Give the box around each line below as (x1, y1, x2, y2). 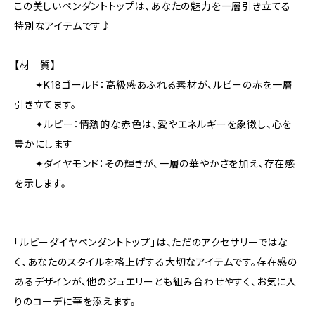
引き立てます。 (14, 98, 77, 110)
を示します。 (14, 177, 67, 189)
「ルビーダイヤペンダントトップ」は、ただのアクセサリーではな (14, 236, 289, 248)
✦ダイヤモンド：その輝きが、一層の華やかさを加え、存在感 (14, 157, 296, 169)
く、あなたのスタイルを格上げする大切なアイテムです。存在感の (14, 256, 297, 268)
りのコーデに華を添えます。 (14, 295, 136, 307)
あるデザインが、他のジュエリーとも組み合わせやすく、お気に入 (14, 276, 297, 288)
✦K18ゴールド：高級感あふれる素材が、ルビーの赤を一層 (14, 79, 293, 91)
